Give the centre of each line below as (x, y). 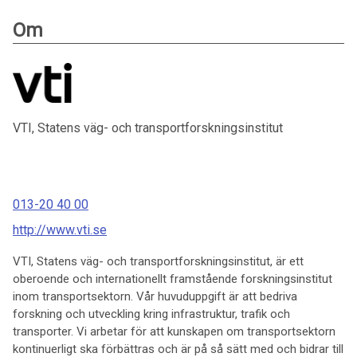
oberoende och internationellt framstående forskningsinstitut (173, 279)
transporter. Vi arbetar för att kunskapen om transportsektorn (174, 332)
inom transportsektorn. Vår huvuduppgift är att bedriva (155, 297)
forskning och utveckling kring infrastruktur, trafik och (151, 314)
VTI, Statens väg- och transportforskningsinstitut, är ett (158, 262)
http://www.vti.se (60, 230)
